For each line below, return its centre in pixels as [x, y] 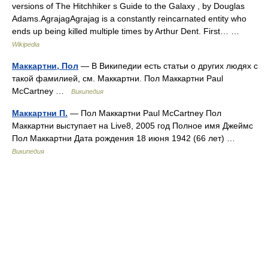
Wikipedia [26, 44]
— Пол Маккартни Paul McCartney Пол [144, 113]
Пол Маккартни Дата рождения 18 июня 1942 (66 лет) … [126, 138]
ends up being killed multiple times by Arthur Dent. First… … [128, 31]
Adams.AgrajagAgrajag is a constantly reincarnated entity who [129, 19]
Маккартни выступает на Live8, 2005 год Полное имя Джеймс [133, 126]
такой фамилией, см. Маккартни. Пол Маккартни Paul [118, 78]
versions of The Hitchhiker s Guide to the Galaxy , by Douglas [128, 6]
